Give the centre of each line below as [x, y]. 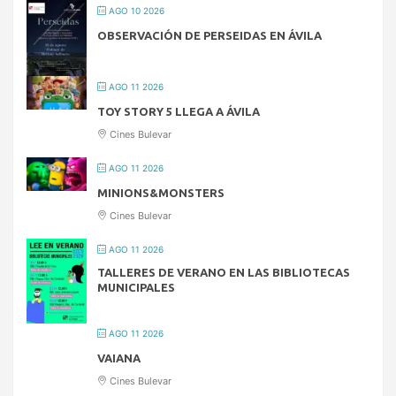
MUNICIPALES [136, 287]
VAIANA [119, 358]
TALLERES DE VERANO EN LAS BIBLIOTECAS [224, 272]
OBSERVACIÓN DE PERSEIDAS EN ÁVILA [209, 35]
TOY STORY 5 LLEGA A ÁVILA [179, 111]
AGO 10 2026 [135, 10]
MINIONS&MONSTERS [161, 192]
